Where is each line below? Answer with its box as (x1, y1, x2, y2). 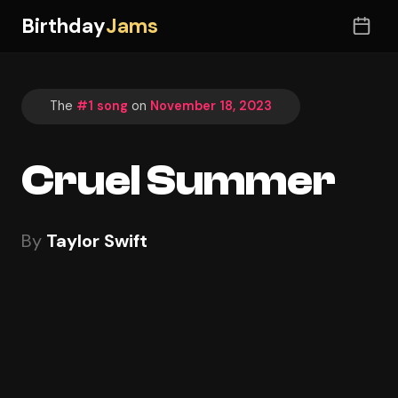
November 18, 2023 (150, 98, 272, 115)
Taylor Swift (46, 228, 147, 252)
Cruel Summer (21, 155, 336, 205)
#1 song (76, 98, 128, 115)
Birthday (21, 12, 106, 39)
